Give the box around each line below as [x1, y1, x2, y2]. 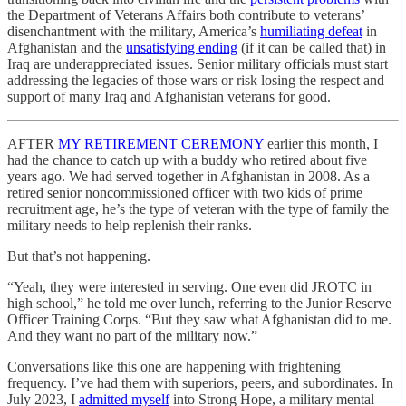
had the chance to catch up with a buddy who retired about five [7, 152, 367, 168]
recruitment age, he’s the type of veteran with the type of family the [7, 201, 389, 217]
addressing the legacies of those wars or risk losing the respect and [7, 72, 384, 88]
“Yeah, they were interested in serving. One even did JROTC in [7, 279, 372, 295]
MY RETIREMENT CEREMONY [58, 136, 264, 151]
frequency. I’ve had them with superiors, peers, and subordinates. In [7, 375, 393, 391]
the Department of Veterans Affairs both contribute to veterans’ [7, 7, 364, 23]
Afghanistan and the [7, 40, 126, 55]
